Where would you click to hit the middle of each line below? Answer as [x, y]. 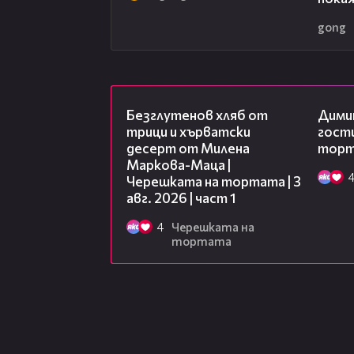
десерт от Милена [188, 149]
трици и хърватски [188, 132]
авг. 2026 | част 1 [181, 198]
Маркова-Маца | [179, 165]
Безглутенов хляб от [197, 115]
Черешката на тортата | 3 [214, 182]
